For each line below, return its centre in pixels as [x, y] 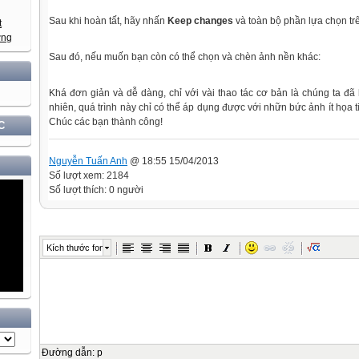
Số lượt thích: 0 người [96, 190]
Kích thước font [77, 247]
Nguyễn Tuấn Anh [88, 161]
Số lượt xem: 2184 [89, 175]
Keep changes [200, 21]
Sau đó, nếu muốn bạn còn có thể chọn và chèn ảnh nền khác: [185, 57]
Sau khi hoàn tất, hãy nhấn [108, 21]
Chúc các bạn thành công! [106, 122]
